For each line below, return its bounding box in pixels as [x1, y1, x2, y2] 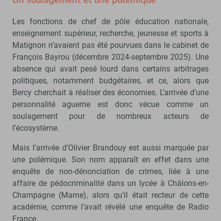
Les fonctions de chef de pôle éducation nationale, [12, 16, 209, 26]
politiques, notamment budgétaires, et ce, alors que [12, 75, 209, 85]
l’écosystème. [12, 123, 59, 133]
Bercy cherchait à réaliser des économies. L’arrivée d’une [12, 87, 209, 97]
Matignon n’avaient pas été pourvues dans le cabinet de [12, 40, 209, 50]
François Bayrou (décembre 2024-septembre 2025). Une [12, 52, 209, 62]
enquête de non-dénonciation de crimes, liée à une [12, 166, 209, 176]
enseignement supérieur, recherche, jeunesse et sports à [12, 28, 209, 38]
